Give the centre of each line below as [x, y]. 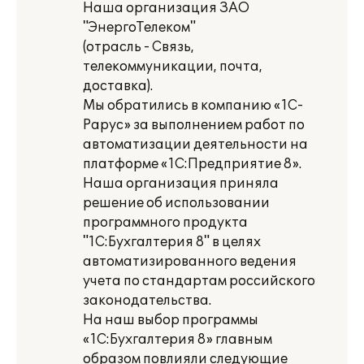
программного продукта [165, 223]
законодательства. [147, 301]
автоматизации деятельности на [195, 145]
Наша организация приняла [181, 184]
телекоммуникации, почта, [173, 67]
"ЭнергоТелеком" [139, 28]
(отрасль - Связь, [139, 47]
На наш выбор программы [171, 320]
